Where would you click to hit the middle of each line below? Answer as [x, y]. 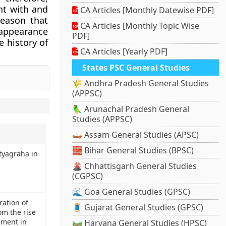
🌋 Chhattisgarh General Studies [135, 166]
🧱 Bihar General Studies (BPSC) [133, 151]
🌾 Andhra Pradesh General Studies [141, 83]
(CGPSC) [88, 176]
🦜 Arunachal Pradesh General [131, 109]
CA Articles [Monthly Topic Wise [139, 26]
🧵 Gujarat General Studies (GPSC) [138, 208]
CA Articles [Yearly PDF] [123, 52]
